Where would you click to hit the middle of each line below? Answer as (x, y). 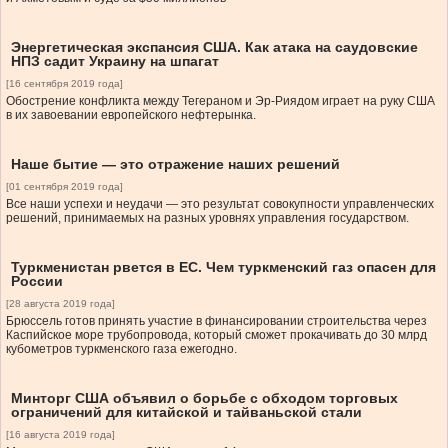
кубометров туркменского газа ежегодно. (121, 349)
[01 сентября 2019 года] (64, 187)
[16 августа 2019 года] (60, 435)
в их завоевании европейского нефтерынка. (131, 115)
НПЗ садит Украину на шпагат (115, 61)
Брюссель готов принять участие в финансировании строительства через (216, 321)
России (37, 281)
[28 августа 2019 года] (60, 304)
